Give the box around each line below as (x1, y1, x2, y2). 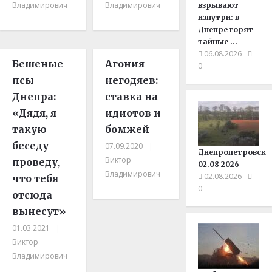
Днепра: (12, 90, 56, 103)
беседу (12, 140, 49, 152)
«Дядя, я (12, 107, 56, 120)
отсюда (12, 189, 52, 202)
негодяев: (105, 74, 158, 87)
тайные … (198, 37, 238, 47)
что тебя (12, 172, 58, 185)
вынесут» (12, 205, 66, 218)
